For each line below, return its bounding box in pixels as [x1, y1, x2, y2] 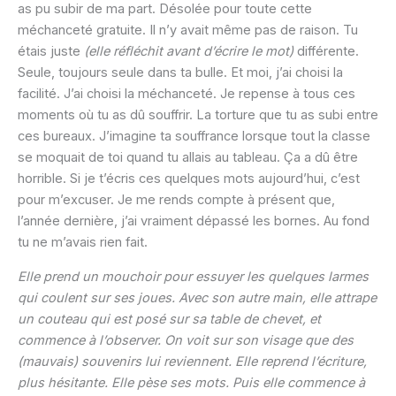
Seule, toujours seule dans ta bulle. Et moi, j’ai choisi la [18, 65, 343, 81]
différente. [293, 43, 359, 60]
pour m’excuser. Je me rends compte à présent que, [18, 192, 335, 209]
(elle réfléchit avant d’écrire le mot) [84, 43, 293, 60]
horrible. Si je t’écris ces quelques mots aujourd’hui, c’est [18, 171, 360, 187]
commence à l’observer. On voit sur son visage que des [18, 331, 354, 348]
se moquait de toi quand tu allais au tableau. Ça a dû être [18, 149, 358, 166]
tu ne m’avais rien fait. [18, 234, 148, 251]
